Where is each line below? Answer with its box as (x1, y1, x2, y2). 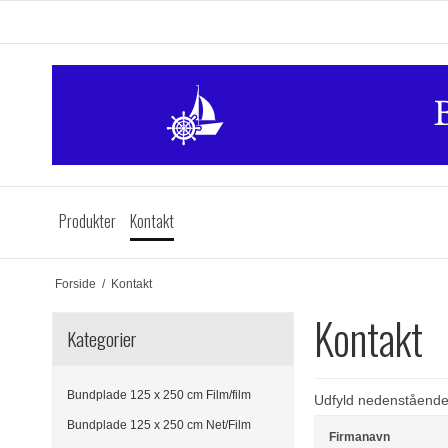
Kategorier (67, 323, 136, 353)
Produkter (59, 209, 116, 233)
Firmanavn (329, 430, 391, 445)
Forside (54, 276, 96, 291)
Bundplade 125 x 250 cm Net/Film (67, 418, 251, 433)
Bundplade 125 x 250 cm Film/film (67, 387, 251, 402)
